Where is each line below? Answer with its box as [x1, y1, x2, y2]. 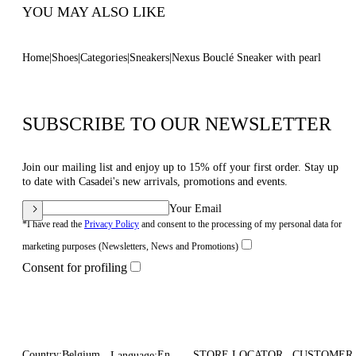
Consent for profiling [22, 261, 127, 274]
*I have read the [22, 219, 84, 230]
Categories [80, 52, 127, 64]
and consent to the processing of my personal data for [139, 219, 342, 230]
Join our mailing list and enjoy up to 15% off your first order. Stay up [22, 161, 339, 173]
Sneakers [130, 52, 169, 64]
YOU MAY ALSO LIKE [22, 4, 165, 20]
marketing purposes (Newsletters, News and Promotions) [22, 241, 238, 252]
